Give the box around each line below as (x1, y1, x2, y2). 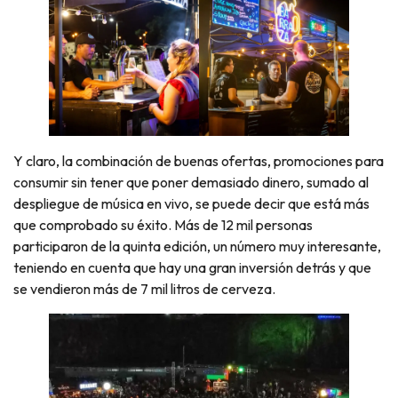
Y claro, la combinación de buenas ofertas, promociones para (13, 152, 384, 171)
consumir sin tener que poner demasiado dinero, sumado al (13, 173, 369, 192)
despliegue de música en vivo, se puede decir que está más (13, 195, 370, 213)
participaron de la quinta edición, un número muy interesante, (13, 237, 381, 256)
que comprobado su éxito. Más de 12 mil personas (13, 216, 313, 235)
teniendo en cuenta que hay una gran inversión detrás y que (13, 259, 371, 277)
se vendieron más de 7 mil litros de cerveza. (13, 280, 275, 298)
